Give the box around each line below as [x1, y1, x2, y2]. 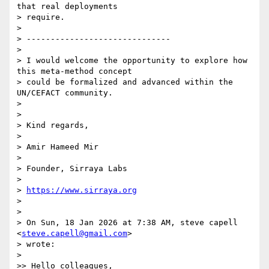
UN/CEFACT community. [17, 88, 113, 98]
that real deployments [17, 2, 118, 11]
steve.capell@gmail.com [22, 229, 127, 238]
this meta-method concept [17, 67, 132, 76]
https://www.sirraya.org [26, 186, 137, 195]
